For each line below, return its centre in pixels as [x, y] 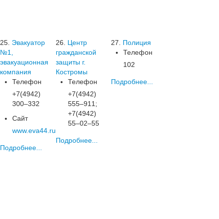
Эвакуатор [28, 43]
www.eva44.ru [34, 131]
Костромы [71, 72]
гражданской [76, 52]
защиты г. [70, 62]
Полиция [137, 43]
